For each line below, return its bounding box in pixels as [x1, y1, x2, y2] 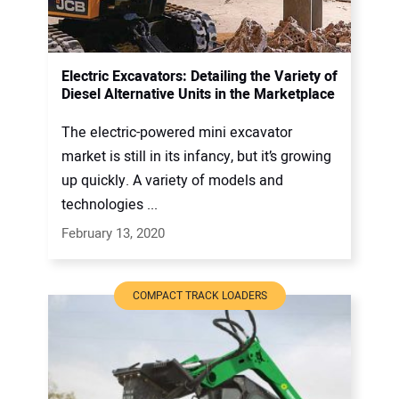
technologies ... [61, 194, 158, 216]
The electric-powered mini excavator [61, 122, 292, 144]
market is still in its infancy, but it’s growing [61, 146, 331, 168]
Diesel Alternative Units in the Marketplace [61, 84, 335, 106]
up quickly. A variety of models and [61, 170, 283, 192]
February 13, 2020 [61, 224, 165, 244]
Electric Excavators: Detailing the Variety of [61, 66, 338, 88]
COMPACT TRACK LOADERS [132, 288, 267, 305]
